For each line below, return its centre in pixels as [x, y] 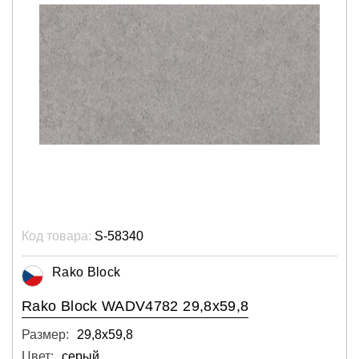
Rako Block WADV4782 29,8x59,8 [135, 306]
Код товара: [56, 236]
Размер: [45, 334]
